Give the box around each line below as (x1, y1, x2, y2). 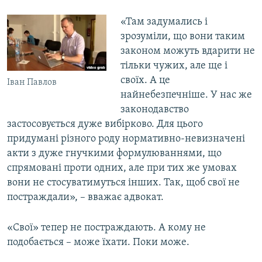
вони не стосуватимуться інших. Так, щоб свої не (7, 177, 240, 189)
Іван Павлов (7, 78, 57, 88)
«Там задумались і (120, 16, 208, 28)
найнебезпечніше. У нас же (120, 89, 252, 101)
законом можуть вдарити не (120, 46, 255, 57)
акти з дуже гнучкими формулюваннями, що (7, 148, 222, 160)
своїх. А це (120, 75, 170, 87)
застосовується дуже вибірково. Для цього (7, 119, 203, 130)
